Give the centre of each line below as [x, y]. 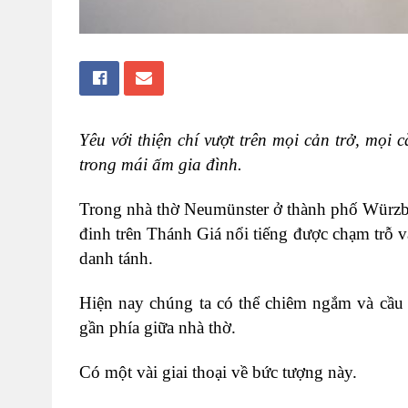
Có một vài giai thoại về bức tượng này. [218, 372]
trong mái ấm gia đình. [161, 164]
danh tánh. [116, 258]
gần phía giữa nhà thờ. [158, 327]
